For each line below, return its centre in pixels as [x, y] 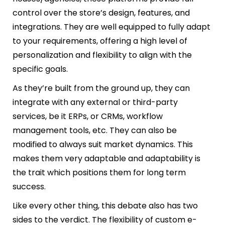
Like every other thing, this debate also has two [105, 205]
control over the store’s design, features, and [101, 13]
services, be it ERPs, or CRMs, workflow [88, 116]
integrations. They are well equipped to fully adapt [111, 27]
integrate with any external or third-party [95, 102]
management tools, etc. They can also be [95, 130]
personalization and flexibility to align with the [102, 55]
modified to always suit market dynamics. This [103, 144]
